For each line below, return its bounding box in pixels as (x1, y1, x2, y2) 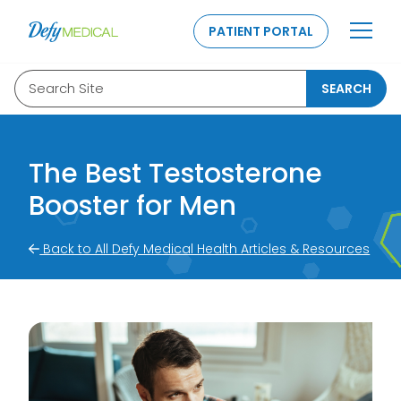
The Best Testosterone (29, 155, 322, 192)
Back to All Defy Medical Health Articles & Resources (39, 240, 371, 258)
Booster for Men (29, 187, 236, 225)
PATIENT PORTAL (209, 22, 313, 40)
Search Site (29, 79, 104, 98)
